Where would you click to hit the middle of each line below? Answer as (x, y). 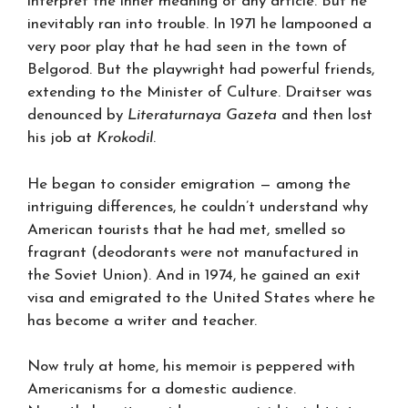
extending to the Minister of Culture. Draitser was (199, 92)
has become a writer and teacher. (142, 321)
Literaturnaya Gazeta (202, 115)
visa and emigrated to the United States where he (201, 298)
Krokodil (125, 138)
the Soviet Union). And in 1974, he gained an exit (194, 275)
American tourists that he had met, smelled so (186, 229)
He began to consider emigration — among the (189, 184)
